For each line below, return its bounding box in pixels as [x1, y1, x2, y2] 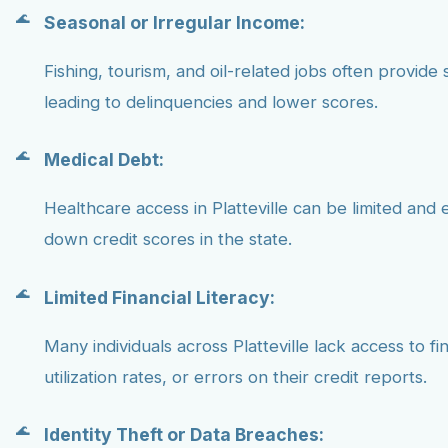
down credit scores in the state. [44, 229, 292, 250]
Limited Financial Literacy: [44, 286, 275, 308]
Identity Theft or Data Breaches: [44, 424, 324, 446]
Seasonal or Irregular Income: [44, 11, 305, 33]
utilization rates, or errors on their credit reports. [44, 366, 427, 387]
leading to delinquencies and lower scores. [44, 91, 378, 112]
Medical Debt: [44, 149, 164, 171]
